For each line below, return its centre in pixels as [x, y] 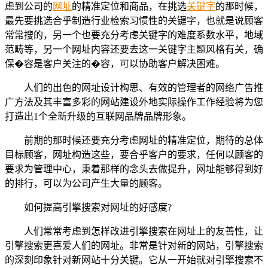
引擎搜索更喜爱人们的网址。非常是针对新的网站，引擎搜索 [134, 245]
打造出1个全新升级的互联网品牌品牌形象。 [98, 116]
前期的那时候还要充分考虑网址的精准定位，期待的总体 [144, 140]
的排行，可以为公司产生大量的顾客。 [86, 183]
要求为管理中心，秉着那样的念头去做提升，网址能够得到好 [134, 169]
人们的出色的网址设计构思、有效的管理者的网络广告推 [144, 87]
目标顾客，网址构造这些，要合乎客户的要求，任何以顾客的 [134, 154]
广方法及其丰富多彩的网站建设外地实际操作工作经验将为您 [134, 102]
